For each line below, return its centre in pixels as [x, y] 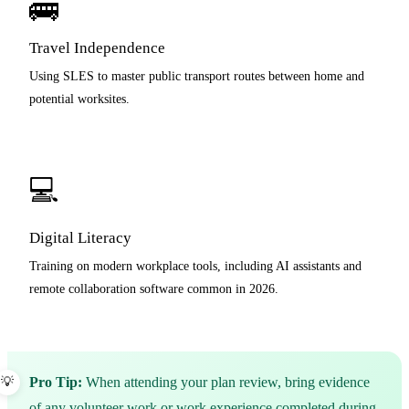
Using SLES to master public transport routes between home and [197, 75]
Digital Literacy [80, 237]
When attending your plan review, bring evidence [226, 382]
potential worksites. [79, 98]
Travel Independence [97, 47]
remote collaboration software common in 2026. [154, 288]
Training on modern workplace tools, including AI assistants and [195, 265]
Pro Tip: [56, 382]
